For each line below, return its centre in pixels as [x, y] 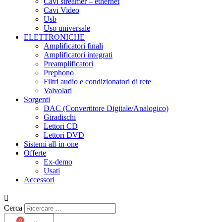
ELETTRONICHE [54, 37]
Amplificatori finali [73, 46]
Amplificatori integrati [78, 55]
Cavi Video [61, 10]
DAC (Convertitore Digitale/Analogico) [106, 108]
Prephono [59, 73]
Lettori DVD [64, 135]
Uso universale [67, 28]
